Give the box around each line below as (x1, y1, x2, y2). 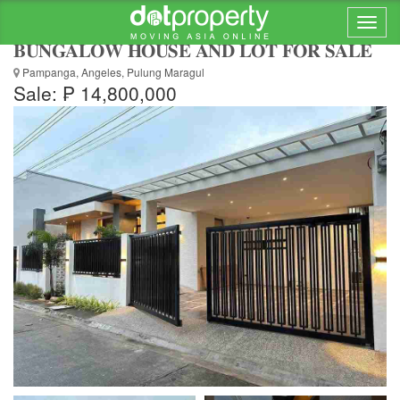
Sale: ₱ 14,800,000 (13, 79, 177, 106)
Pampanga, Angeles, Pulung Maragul (20, 64, 204, 79)
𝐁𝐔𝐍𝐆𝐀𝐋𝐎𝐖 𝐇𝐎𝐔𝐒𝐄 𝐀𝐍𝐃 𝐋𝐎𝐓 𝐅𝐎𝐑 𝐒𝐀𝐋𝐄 (13, 36, 372, 62)
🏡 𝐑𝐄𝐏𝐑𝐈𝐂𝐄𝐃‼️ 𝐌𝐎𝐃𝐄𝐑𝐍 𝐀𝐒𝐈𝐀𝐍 (13, 15, 287, 42)
